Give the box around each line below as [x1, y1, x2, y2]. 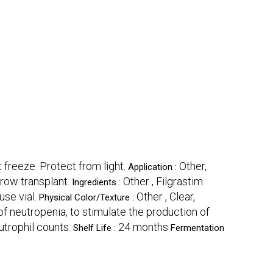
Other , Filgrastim [123, 175, 203, 188]
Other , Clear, [136, 190, 195, 204]
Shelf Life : [73, 222, 118, 234]
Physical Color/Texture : [39, 192, 136, 204]
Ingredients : [72, 177, 123, 188]
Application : [128, 161, 179, 173]
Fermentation [171, 222, 224, 234]
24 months [118, 221, 168, 234]
